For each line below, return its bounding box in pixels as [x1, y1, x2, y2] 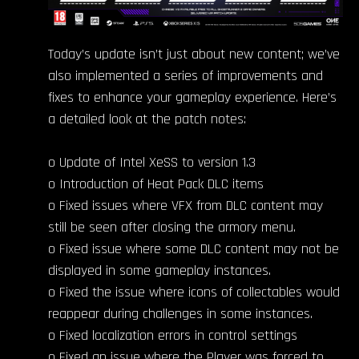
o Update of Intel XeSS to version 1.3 [48, 152, 256, 171]
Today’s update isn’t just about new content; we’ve [48, 44, 340, 63]
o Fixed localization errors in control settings [48, 325, 297, 345]
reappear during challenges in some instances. [48, 304, 313, 323]
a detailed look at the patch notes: [48, 109, 246, 128]
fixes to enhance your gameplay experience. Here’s [48, 87, 337, 107]
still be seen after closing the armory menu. [48, 217, 296, 236]
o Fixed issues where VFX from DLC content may [48, 196, 323, 215]
